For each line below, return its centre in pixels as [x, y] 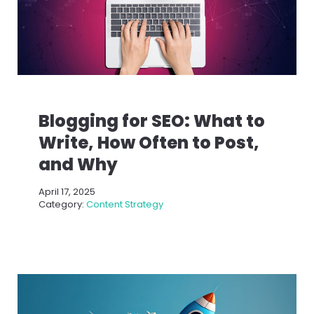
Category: [62, 204]
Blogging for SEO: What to [152, 121]
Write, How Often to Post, [149, 142]
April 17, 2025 [67, 191]
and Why [78, 164]
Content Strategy [125, 204]
